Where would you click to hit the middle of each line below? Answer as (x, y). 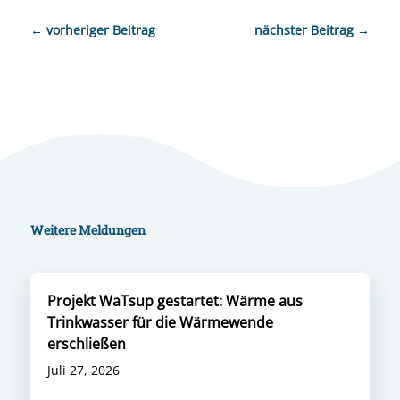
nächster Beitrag (304, 30)
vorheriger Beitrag (100, 30)
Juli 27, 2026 (83, 371)
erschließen (86, 344)
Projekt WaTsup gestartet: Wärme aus (175, 301)
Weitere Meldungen (87, 230)
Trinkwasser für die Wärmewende (160, 323)
